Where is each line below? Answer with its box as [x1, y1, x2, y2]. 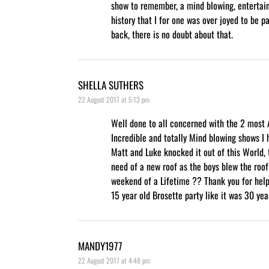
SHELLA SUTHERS [78, 77, 144, 92]
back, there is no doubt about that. [111, 26, 233, 41]
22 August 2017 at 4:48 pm [78, 255, 150, 265]
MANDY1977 [78, 238, 122, 253]
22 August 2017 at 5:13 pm [78, 94, 150, 104]
